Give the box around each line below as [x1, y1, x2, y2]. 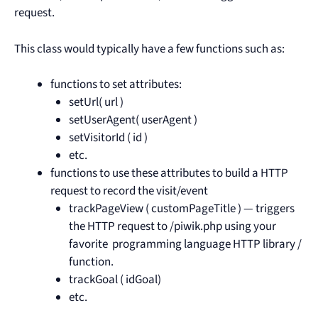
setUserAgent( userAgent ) [68, 111, 197, 129]
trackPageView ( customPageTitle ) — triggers [68, 200, 295, 218]
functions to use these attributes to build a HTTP [50, 165, 288, 182]
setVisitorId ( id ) [68, 129, 148, 147]
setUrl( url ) [68, 94, 124, 111]
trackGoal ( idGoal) [68, 271, 161, 289]
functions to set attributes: [50, 76, 182, 94]
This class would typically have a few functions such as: [14, 40, 285, 57]
